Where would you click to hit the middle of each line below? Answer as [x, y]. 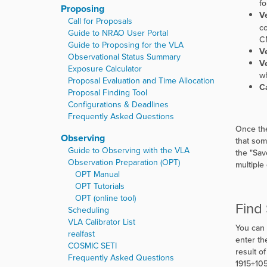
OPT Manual [97, 174]
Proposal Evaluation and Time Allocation [141, 81]
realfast [81, 234]
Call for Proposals [100, 21]
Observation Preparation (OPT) [124, 162]
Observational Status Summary [124, 57]
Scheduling [89, 210]
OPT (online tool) [105, 198]
